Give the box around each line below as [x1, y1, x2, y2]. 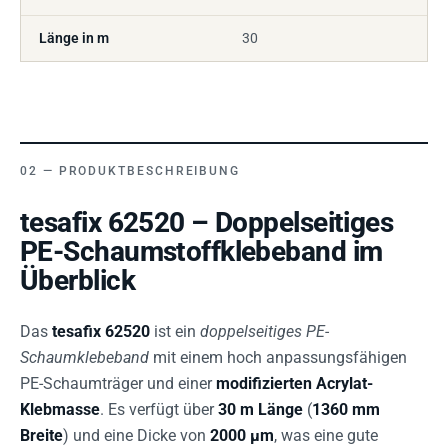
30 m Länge [218, 400, 303, 419]
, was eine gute [274, 426, 378, 445]
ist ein [150, 322, 200, 341]
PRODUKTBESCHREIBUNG [58, 164, 241, 178]
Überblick [20, 264, 135, 297]
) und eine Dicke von [63, 426, 210, 445]
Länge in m [39, 30, 109, 46]
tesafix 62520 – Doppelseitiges [20, 206, 394, 239]
